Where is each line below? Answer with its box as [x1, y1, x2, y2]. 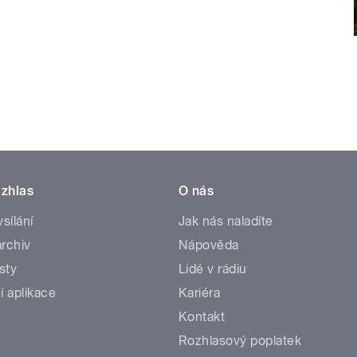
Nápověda [178, 237, 239, 253]
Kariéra [178, 285, 221, 301]
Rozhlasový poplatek [178, 333, 302, 349]
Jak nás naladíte [178, 214, 273, 229]
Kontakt [178, 309, 226, 325]
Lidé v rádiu [178, 261, 247, 277]
